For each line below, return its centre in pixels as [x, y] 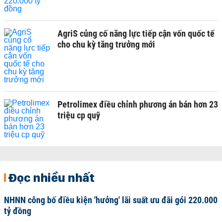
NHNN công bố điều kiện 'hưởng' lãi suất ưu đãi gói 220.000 [111, 200]
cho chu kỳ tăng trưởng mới [106, 44]
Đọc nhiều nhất [51, 177]
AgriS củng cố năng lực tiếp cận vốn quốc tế [136, 33]
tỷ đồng [18, 211]
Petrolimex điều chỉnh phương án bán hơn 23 [138, 104]
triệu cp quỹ [79, 115]
